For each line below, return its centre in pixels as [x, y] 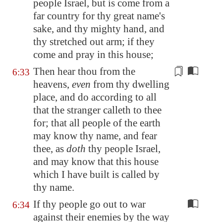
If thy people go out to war [89, 204]
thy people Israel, [123, 149]
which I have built [71, 174]
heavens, [53, 84]
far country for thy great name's [99, 16]
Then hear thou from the [84, 71]
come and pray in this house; [93, 55]
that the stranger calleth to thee [97, 110]
